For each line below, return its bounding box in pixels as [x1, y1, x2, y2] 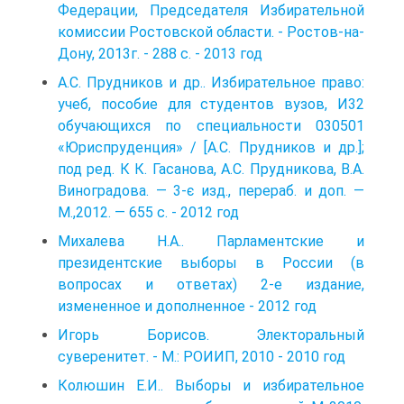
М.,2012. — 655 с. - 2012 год [58, 203, 239, 221]
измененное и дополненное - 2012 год [58, 297, 317, 315]
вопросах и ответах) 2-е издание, [58, 275, 364, 293]
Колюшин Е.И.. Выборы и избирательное [58, 376, 364, 394]
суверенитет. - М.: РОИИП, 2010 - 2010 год [58, 347, 345, 365]
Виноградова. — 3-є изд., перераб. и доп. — [58, 181, 364, 199]
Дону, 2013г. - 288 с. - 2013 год [58, 44, 262, 62]
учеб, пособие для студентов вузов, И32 [58, 95, 364, 113]
